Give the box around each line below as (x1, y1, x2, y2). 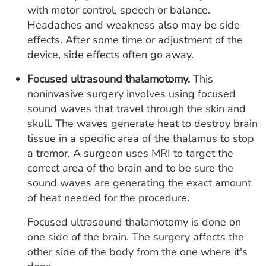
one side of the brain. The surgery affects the (27, 230, 244, 245)
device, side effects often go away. (27, 47, 194, 62)
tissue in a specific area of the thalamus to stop (27, 131, 254, 146)
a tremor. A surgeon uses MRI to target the (27, 146, 233, 161)
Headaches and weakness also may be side (27, 18, 240, 33)
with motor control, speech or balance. (27, 3, 210, 18)
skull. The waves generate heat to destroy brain (27, 116, 258, 131)
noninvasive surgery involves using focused (27, 87, 236, 102)
